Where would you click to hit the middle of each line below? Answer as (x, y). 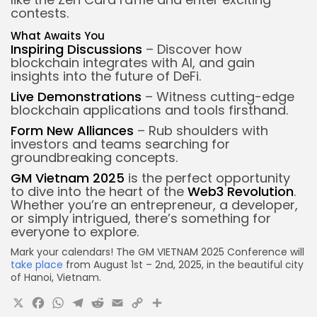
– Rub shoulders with (201, 130)
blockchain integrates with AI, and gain (133, 62)
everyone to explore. (75, 231)
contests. (40, 13)
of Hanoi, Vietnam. (56, 277)
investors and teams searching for (120, 144)
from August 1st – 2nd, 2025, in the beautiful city (183, 264)
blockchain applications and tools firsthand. (149, 110)
